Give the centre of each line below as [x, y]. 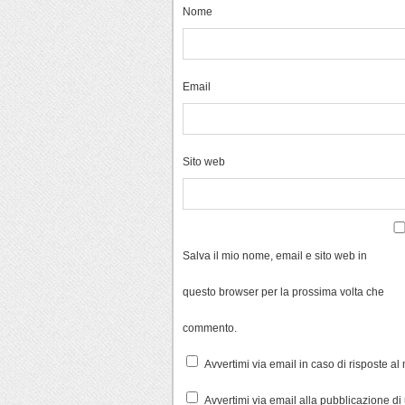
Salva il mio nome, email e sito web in [275, 255]
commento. [210, 327]
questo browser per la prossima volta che [283, 291]
